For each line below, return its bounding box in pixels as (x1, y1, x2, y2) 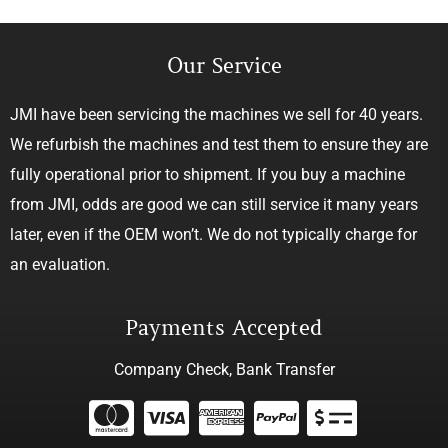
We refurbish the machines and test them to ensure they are (10, 135, 428, 155)
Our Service (166, 53, 282, 80)
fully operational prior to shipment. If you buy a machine (10, 165, 405, 185)
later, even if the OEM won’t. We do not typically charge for (10, 225, 417, 245)
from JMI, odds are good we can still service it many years (10, 195, 418, 215)
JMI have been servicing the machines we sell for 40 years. (10, 105, 423, 125)
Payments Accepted (125, 314, 323, 341)
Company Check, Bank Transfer (113, 359, 335, 379)
